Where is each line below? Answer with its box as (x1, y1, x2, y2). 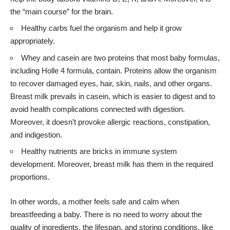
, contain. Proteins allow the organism (92, 66, 217, 75)
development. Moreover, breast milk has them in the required (10, 160, 213, 169)
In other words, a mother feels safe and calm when (10, 197, 179, 206)
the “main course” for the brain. (10, 7, 113, 16)
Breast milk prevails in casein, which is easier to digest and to (10, 91, 215, 101)
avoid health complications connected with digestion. (10, 104, 185, 113)
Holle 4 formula (42, 66, 92, 75)
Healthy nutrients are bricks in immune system (21, 147, 177, 156)
